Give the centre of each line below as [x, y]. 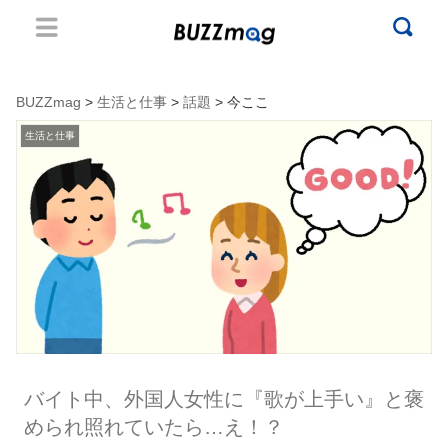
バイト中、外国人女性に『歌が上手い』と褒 [223, 398]
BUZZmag [48, 102]
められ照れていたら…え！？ [153, 426]
